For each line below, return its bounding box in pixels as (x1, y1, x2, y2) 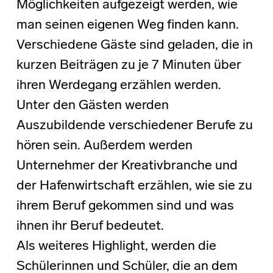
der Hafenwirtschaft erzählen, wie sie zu (16, 179, 252, 193)
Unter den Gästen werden (16, 98, 169, 113)
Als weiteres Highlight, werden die (16, 239, 216, 253)
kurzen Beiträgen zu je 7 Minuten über (16, 58, 241, 73)
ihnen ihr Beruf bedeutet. (16, 219, 164, 233)
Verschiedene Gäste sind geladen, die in (16, 38, 253, 52)
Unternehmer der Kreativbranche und (16, 158, 238, 173)
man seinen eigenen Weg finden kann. (16, 18, 239, 32)
